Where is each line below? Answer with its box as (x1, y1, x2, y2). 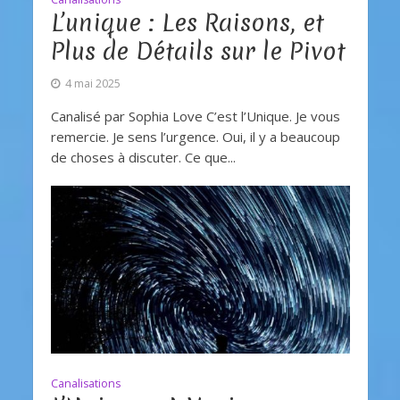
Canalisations (50, 375, 121, 391)
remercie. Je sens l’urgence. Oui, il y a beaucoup (50, 127, 340, 146)
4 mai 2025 (64, 75, 121, 91)
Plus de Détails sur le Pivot (50, 34, 346, 68)
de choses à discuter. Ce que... (50, 147, 236, 166)
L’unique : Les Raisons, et (50, 5, 324, 39)
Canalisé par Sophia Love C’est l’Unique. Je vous (50, 106, 340, 125)
